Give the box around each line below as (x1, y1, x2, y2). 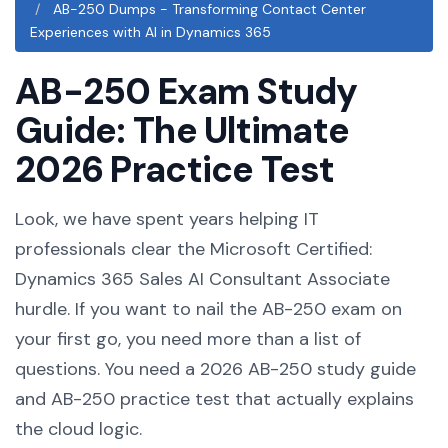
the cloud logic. (15, 417, 142, 441)
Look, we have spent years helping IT (15, 207, 319, 231)
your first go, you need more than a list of (15, 327, 361, 351)
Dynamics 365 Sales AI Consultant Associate (15, 267, 390, 291)
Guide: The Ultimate (15, 107, 350, 154)
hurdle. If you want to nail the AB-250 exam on (15, 297, 402, 321)
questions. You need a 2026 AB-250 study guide (15, 357, 416, 381)
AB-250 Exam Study (15, 68, 358, 115)
